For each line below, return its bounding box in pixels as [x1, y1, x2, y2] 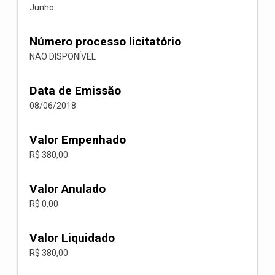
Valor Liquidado [29, 231, 115, 245]
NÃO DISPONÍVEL [29, 52, 96, 61]
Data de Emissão [29, 83, 121, 98]
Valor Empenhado [29, 133, 126, 147]
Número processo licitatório [29, 34, 181, 48]
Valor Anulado [29, 182, 106, 196]
